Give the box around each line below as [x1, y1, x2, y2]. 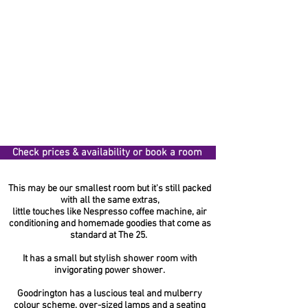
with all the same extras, [60, 195, 159, 206]
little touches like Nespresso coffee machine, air [12, 206, 207, 218]
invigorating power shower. [54, 265, 165, 276]
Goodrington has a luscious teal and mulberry [17, 288, 202, 300]
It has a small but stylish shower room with [22, 253, 197, 265]
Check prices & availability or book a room [12, 146, 202, 159]
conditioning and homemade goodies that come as [8, 218, 211, 230]
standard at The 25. [70, 230, 149, 241]
